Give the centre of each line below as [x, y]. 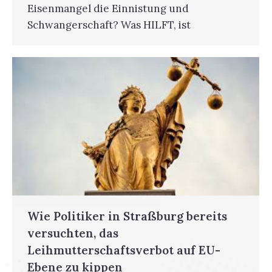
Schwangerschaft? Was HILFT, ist [109, 25]
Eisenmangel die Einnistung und [108, 8]
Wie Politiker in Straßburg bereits [127, 216]
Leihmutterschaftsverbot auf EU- [124, 250]
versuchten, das [73, 233]
